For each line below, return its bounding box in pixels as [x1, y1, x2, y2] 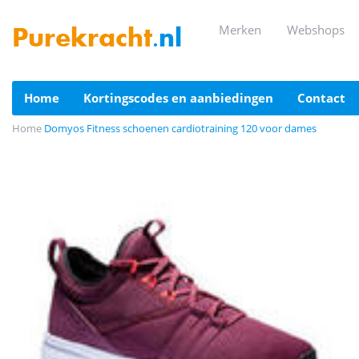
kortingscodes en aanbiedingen [91, 90, 273, 106]
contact [305, 90, 345, 106]
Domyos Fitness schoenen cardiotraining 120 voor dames [44, 121, 317, 135]
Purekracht [12, 26, 152, 54]
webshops [298, 22, 345, 38]
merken [230, 22, 261, 38]
